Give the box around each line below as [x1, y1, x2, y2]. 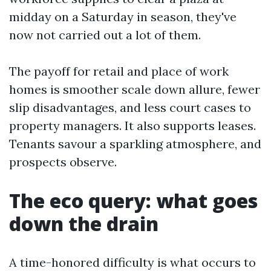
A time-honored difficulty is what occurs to [9, 255, 256, 270]
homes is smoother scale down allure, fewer [9, 82, 260, 97]
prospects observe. [9, 154, 117, 169]
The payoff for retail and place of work [9, 64, 229, 79]
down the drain [9, 211, 158, 237]
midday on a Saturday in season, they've [9, 9, 237, 24]
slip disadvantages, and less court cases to [9, 100, 251, 115]
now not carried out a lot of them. [9, 27, 201, 42]
